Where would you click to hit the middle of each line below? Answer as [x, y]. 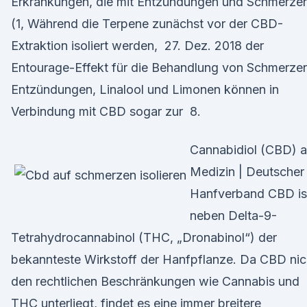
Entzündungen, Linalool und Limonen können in [145, 89]
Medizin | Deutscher [247, 172]
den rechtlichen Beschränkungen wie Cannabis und [155, 281]
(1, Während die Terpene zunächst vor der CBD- [147, 24]
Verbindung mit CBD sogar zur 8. [106, 111]
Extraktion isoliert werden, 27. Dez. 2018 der [137, 46]
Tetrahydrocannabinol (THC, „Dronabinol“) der [144, 237]
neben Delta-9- [233, 216]
